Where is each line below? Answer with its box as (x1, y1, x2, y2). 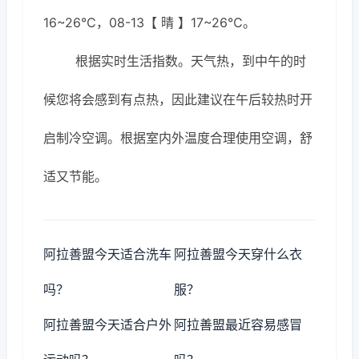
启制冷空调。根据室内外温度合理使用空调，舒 (43, 130, 313, 146)
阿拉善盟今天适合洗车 (43, 246, 171, 262)
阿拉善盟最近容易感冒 (174, 317, 303, 333)
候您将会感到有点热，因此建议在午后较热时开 (43, 91, 313, 107)
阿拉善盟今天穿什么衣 (174, 246, 303, 262)
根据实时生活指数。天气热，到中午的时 (75, 53, 306, 69)
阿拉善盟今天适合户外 (43, 317, 171, 333)
